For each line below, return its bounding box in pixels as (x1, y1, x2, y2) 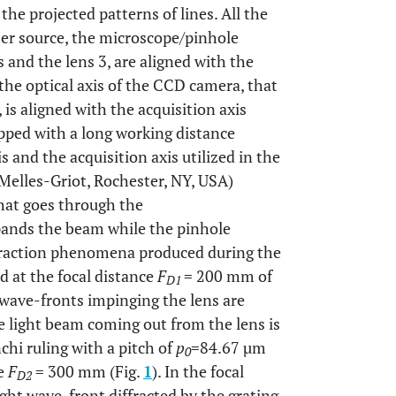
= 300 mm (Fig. (32, 361, 143, 382)
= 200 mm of (184, 265, 272, 286)
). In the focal (152, 361, 244, 382)
